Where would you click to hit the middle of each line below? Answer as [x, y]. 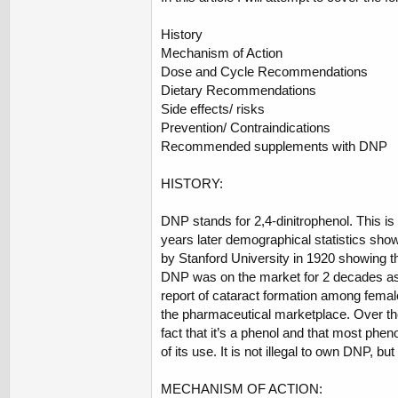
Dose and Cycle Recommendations [264, 72]
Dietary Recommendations [239, 91]
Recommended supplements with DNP [274, 147]
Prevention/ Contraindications [246, 128]
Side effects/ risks [213, 109]
